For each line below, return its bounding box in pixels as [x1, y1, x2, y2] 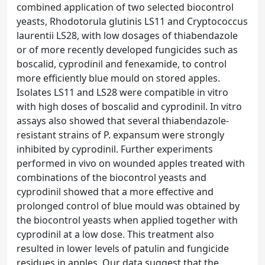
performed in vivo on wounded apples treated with [17, 157, 245, 170]
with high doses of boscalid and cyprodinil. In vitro [17, 100, 242, 113]
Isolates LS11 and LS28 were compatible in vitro [17, 86, 228, 99]
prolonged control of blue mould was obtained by [17, 199, 240, 212]
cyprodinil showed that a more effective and [17, 185, 214, 198]
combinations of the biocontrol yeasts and [17, 171, 206, 184]
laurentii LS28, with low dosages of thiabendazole [17, 29, 238, 42]
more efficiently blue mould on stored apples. [17, 72, 220, 85]
